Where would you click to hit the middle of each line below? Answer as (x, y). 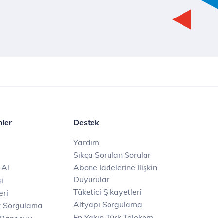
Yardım (86, 142)
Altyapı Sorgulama (108, 204)
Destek (86, 122)
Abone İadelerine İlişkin (115, 167)
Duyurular (91, 179)
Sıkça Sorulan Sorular (112, 155)
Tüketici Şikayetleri (108, 192)
